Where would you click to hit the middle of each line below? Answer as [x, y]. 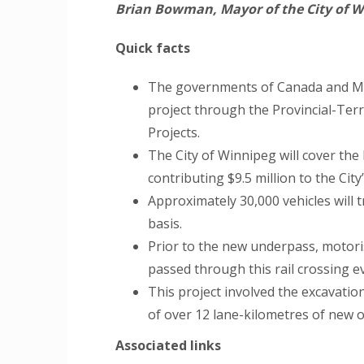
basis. [165, 223]
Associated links [168, 345]
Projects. [174, 132]
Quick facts [153, 48]
